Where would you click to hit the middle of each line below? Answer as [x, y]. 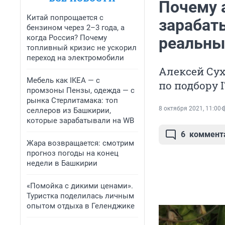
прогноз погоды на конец [73, 153]
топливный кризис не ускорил [82, 48]
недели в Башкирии [62, 163]
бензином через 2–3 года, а [76, 28]
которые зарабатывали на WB [80, 121]
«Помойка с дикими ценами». [80, 186]
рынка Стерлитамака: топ [72, 100]
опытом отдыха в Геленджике [81, 206]
